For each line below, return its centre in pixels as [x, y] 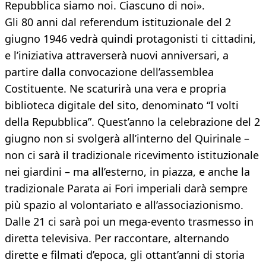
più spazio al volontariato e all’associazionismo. [124, 205]
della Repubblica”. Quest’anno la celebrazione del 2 [132, 122]
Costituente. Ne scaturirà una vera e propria [115, 89]
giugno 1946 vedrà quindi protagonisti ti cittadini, [130, 39]
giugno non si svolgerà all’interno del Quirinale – [127, 139]
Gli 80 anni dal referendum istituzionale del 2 [118, 22]
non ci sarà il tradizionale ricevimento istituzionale [132, 155]
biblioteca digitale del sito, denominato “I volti [122, 105]
